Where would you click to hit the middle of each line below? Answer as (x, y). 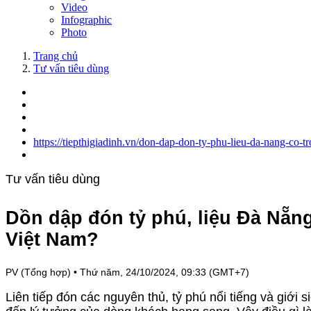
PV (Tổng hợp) (38, 272)
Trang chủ (56, 56)
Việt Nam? (52, 240)
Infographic (86, 20)
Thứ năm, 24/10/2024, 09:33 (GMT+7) (165, 272)
